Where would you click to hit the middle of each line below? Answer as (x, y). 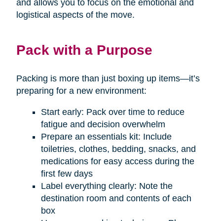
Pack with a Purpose (84, 50)
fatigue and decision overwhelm (103, 125)
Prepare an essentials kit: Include (106, 137)
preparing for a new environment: (81, 91)
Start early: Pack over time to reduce (112, 112)
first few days (67, 174)
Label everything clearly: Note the (107, 186)
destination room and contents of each (116, 199)
